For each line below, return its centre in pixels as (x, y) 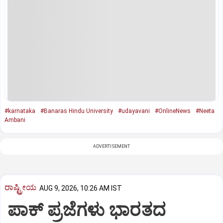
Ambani (15, 120)
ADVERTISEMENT (111, 146)
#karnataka (20, 111)
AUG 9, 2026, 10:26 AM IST (81, 188)
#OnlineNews (173, 111)
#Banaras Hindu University (77, 111)
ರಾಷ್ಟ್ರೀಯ (20, 187)
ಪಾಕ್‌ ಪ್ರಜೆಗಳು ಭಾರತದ (87, 210)
